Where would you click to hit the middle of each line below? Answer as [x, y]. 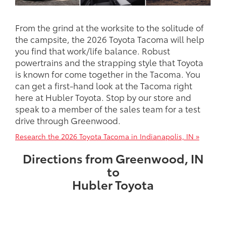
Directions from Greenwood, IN [113, 158]
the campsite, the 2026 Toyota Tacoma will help [110, 39]
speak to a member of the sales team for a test [108, 108]
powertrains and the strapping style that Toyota [109, 62]
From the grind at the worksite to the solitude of [109, 27]
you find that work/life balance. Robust [93, 50]
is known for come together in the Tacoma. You [108, 73]
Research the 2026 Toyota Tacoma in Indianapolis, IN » [107, 136]
